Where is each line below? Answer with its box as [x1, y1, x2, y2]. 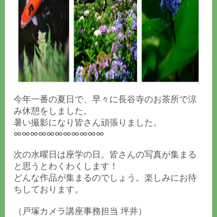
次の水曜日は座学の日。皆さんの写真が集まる [14, 149, 197, 160]
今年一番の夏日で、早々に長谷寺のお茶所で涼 [14, 94, 197, 105]
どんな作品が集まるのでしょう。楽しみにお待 [14, 172, 197, 183]
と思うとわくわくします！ [14, 161, 118, 171]
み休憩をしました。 [14, 106, 92, 116]
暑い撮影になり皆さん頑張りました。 [14, 117, 162, 128]
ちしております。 [14, 184, 83, 195]
